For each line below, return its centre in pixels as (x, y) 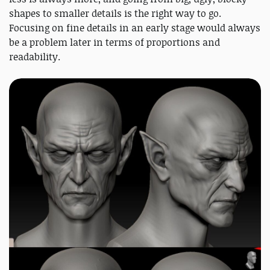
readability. (35, 57)
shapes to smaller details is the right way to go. (115, 14)
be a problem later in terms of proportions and (115, 42)
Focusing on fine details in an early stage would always (135, 28)
